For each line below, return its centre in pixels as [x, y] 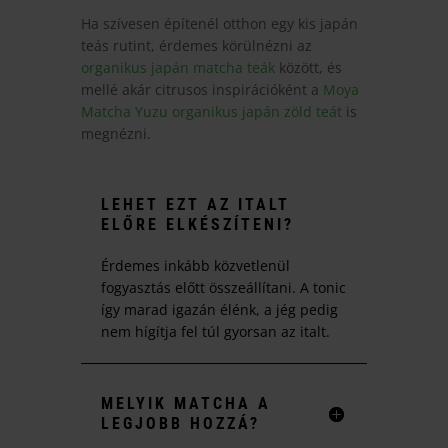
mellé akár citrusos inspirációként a [201, 89]
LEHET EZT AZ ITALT [195, 204]
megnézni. [115, 133]
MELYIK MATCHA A [185, 403]
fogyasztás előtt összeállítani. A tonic [223, 287]
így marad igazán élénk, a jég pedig [219, 309]
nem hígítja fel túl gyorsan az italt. [215, 331]
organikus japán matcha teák [177, 67]
